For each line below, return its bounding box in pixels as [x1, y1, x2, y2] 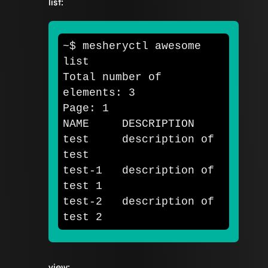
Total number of [63, 71, 162, 84]
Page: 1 [63, 102, 109, 115]
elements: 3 [63, 87, 135, 99]
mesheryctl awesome [83, 40, 201, 53]
